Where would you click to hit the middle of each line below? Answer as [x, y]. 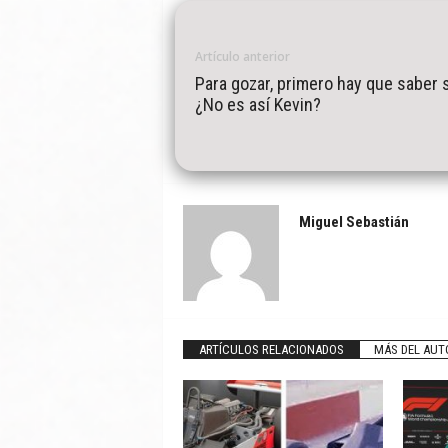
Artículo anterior [242, 56]
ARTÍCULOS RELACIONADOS [271, 349]
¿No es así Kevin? [257, 104]
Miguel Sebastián [353, 222]
